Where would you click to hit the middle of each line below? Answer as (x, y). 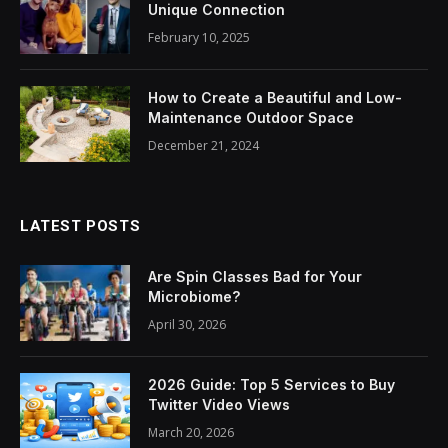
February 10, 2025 (199, 38)
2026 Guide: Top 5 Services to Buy (271, 385)
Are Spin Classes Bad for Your (255, 277)
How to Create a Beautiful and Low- (275, 98)
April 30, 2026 (187, 325)
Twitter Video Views (219, 405)
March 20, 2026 (191, 433)
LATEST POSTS (80, 226)
